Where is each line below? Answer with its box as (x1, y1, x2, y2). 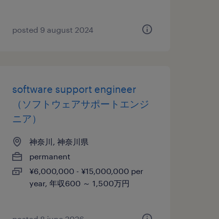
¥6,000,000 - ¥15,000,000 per (29, 166, 143, 175)
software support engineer (12, 83, 136, 95)
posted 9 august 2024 (12, 25, 93, 34)
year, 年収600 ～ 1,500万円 (29, 178, 130, 188)
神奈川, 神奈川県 (29, 137, 88, 146)
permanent (29, 152, 70, 161)
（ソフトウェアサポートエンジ (12, 98, 149, 109)
